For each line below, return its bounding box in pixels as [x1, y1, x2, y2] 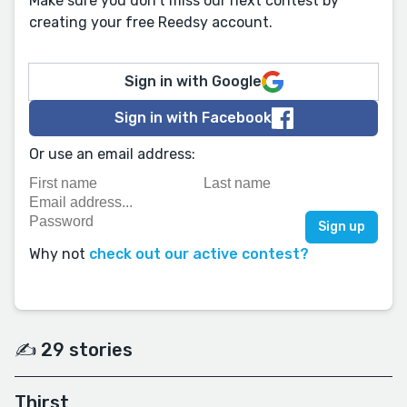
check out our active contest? [89, 245, 309, 263]
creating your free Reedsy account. [29, 14, 273, 31]
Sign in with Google [124, 73, 262, 90]
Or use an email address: [29, 145, 195, 163]
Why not [29, 245, 89, 263]
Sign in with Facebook [114, 109, 272, 126]
